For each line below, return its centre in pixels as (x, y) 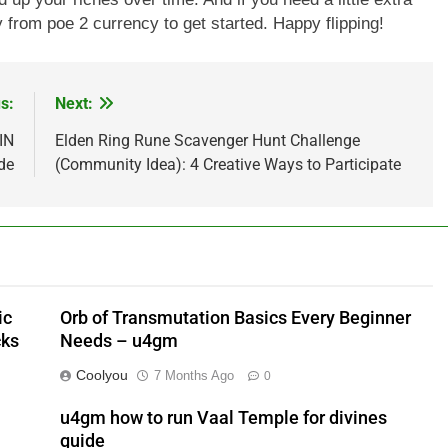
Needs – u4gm (118, 340)
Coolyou (101, 374)
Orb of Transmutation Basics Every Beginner (235, 317)
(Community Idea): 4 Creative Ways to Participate (227, 164)
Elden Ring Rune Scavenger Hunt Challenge (207, 140)
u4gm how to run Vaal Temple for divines (223, 417)
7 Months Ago (193, 375)
